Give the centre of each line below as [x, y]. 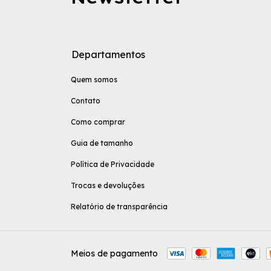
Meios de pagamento [114, 253]
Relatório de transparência [119, 207]
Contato [86, 101]
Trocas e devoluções [108, 185]
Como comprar [98, 122]
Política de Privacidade [113, 164]
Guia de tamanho [102, 143]
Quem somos [94, 80]
